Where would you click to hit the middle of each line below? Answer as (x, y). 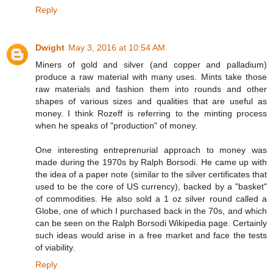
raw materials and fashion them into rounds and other (151, 89)
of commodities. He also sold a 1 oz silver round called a (151, 198)
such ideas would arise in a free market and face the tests (151, 235)
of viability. (55, 247)
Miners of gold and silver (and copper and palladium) (151, 64)
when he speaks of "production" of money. (116, 125)
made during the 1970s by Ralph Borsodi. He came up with (151, 162)
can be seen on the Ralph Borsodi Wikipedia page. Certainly (151, 223)
